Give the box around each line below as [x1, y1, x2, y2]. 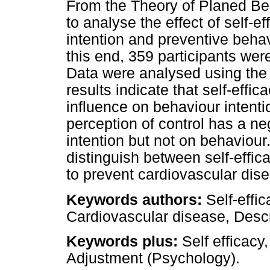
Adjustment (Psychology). [66, 250, 240, 266]
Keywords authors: [66, 191, 202, 208]
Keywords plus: [66, 233, 178, 250]
